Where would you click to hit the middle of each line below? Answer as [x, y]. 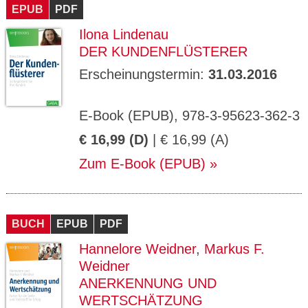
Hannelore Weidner [137, 249]
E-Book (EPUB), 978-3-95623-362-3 [189, 115]
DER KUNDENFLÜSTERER [163, 52]
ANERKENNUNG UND [148, 283]
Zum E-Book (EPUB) [142, 164]
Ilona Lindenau [124, 34]
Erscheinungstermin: [144, 74]
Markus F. [234, 249]
